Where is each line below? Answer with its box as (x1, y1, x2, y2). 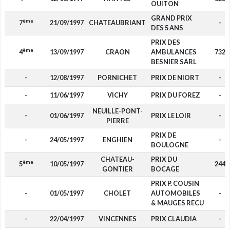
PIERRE (106, 117, 129, 125)
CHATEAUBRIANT (89, 18, 146, 27)
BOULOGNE (150, 141, 188, 149)
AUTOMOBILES (150, 189, 200, 197)
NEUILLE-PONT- (92, 107, 143, 115)
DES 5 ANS (150, 24, 183, 32)
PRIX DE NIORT (150, 73, 199, 82)
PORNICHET (98, 73, 137, 82)
